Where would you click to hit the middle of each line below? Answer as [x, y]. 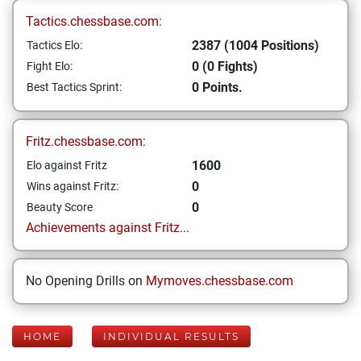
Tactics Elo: [54, 45]
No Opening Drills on [86, 281]
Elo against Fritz [67, 165]
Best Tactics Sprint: [74, 87]
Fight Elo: [50, 66]
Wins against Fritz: [73, 186]
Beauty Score [60, 207]
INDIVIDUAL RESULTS [171, 336]
